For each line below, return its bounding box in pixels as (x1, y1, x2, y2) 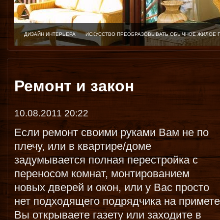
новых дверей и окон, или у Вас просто (14, 181, 209, 193)
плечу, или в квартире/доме (14, 140, 151, 152)
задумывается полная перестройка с (14, 154, 198, 166)
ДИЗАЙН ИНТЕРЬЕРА (24, 31, 76, 37)
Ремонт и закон (14, 77, 134, 95)
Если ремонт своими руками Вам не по (14, 126, 209, 138)
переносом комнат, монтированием (14, 167, 190, 180)
